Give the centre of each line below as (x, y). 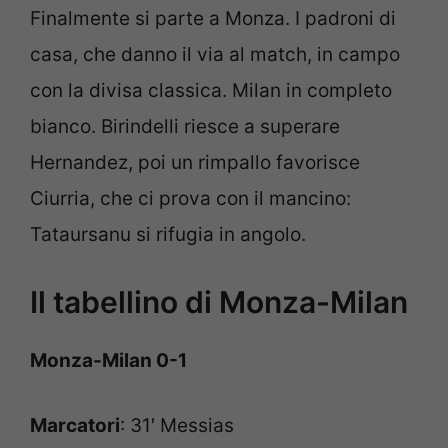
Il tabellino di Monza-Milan (219, 302)
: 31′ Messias (177, 425)
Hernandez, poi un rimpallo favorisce (195, 162)
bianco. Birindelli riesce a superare (185, 126)
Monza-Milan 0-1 (108, 361)
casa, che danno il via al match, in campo (215, 54)
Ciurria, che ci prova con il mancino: (190, 198)
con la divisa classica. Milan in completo (211, 90)
